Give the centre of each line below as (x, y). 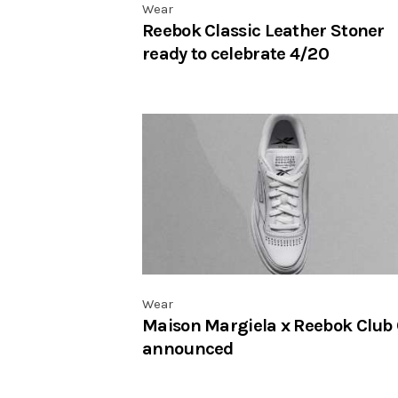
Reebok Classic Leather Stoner (263, 31)
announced (188, 349)
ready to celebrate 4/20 (235, 54)
